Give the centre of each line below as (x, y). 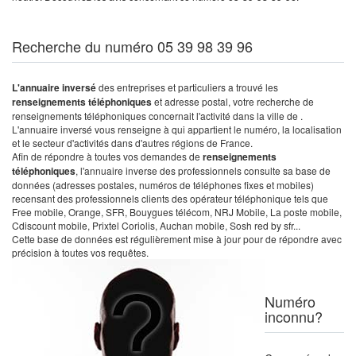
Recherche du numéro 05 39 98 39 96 (132, 46)
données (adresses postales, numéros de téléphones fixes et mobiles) (163, 185)
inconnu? (294, 316)
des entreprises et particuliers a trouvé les (188, 87)
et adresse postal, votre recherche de (233, 101)
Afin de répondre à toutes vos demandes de (107, 156)
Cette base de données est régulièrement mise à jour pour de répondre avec (177, 239)
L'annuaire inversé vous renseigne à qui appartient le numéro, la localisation (177, 129)
